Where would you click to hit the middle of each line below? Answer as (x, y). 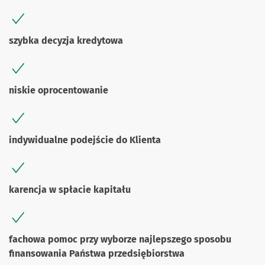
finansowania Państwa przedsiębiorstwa (97, 253)
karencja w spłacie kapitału (70, 190)
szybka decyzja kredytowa (66, 41)
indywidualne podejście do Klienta (85, 140)
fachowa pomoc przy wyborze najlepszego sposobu (120, 239)
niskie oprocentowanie (59, 90)
